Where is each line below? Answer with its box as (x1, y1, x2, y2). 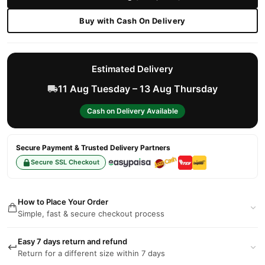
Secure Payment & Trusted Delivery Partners (16, 143, 170, 152)
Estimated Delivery (92, 63, 173, 75)
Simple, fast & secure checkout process (18, 209, 164, 218)
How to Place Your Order (18, 197, 108, 206)
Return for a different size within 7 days (18, 248, 165, 258)
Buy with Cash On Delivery (79, 15, 186, 25)
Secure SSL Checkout (31, 158, 99, 166)
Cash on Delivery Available (87, 106, 178, 115)
